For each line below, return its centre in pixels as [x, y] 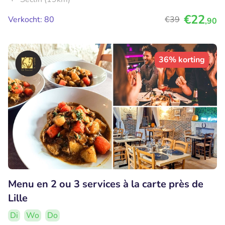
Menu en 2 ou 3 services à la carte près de [106, 184]
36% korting [182, 60]
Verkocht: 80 [31, 20]
